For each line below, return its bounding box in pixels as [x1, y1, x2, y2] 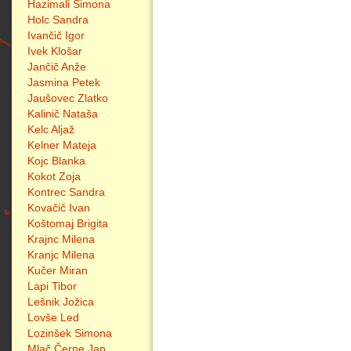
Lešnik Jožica [27, 295, 94, 308]
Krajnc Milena [27, 233, 95, 245]
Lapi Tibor [27, 280, 77, 292]
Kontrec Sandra [27, 186, 105, 198]
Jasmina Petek [27, 76, 100, 89]
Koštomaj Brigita [27, 217, 108, 230]
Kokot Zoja [27, 170, 81, 183]
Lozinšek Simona [27, 327, 112, 339]
